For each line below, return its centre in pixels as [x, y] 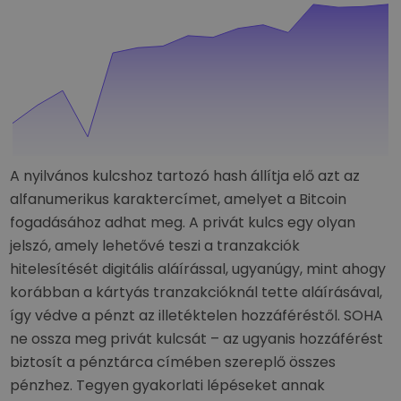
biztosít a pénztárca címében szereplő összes [173, 362]
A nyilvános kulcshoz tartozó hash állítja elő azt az [185, 176]
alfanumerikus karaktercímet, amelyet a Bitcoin [179, 199]
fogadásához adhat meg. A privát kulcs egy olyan [183, 222]
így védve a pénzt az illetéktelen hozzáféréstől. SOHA [197, 316]
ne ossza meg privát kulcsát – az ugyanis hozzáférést [197, 339]
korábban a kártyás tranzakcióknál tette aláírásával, [196, 292]
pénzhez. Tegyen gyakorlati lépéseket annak [168, 385]
